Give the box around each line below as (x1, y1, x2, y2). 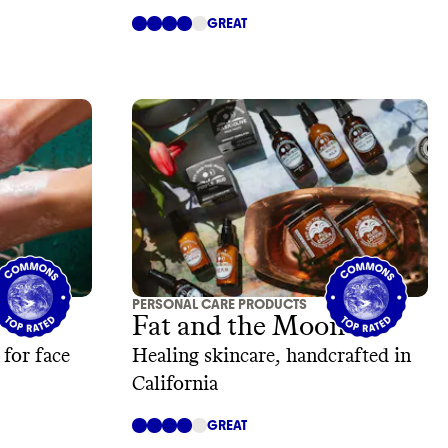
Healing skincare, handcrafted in (132, 346, 411, 367)
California (132, 374, 218, 395)
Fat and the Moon (132, 313, 345, 342)
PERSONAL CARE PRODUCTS (132, 296, 307, 314)
